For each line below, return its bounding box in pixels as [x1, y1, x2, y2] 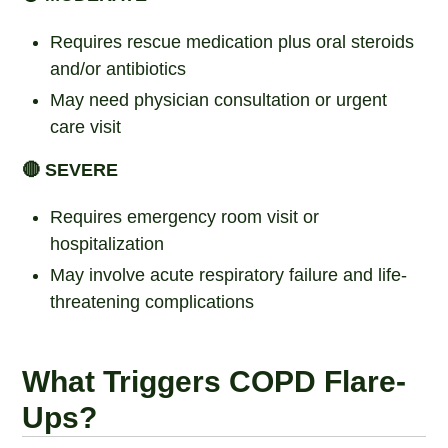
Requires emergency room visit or [50, 207, 320, 227]
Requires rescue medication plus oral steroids [50, 32, 415, 52]
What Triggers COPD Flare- [22, 365, 407, 398]
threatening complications [50, 292, 255, 312]
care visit [50, 117, 122, 137]
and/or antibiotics [50, 59, 187, 79]
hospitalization [50, 234, 165, 254]
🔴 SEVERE [22, 160, 119, 180]
